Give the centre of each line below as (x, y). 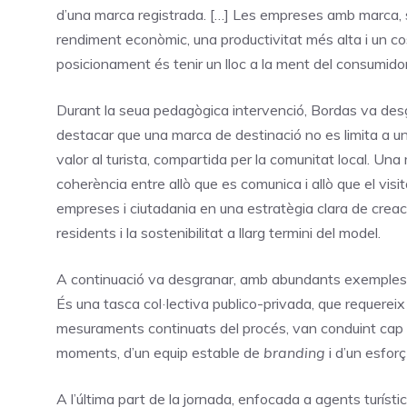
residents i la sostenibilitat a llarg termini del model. (220, 232)
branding (294, 352)
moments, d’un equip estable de (160, 352)
